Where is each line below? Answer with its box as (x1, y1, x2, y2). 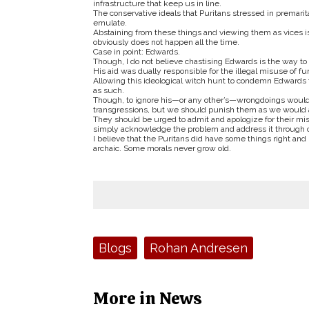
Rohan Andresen (149, 241, 248, 255)
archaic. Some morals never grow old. (92, 143, 231, 153)
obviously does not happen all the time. (92, 37, 239, 47)
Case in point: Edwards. (92, 47, 180, 57)
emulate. (92, 18, 127, 28)
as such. (92, 86, 124, 95)
